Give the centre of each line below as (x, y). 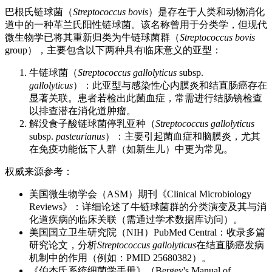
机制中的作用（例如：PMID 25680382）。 (120, 258)
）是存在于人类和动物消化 (206, 12)
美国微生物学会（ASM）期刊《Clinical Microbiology (140, 194)
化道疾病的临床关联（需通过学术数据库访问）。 (136, 220)
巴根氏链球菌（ (39, 12)
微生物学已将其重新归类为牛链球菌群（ (92, 38)
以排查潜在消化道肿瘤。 (83, 111)
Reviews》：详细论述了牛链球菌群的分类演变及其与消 (148, 207)
